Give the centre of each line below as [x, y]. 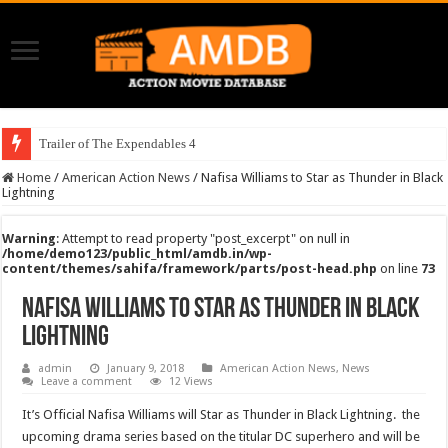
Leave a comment [87, 381]
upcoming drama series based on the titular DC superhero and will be [221, 436]
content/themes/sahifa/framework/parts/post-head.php [190, 268]
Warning [29, 238]
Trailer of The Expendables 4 [118, 143]
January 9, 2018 [146, 368]
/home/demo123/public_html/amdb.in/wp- [137, 253]
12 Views [191, 381]
